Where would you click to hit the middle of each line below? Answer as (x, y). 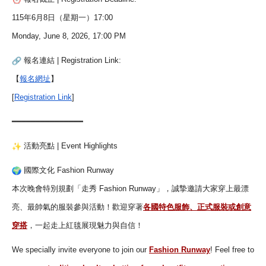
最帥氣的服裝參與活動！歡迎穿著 (85, 207)
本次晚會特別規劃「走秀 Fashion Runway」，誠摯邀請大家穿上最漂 (130, 189)
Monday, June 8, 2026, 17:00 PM (69, 36)
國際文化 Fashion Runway (67, 170)
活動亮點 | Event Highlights (69, 146)
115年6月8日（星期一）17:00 (62, 18)
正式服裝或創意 (224, 207)
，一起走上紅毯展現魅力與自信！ (85, 225)
